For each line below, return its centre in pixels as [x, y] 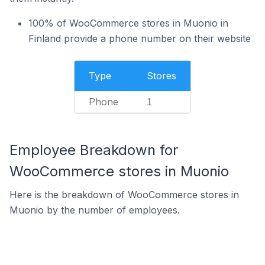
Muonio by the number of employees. [95, 210]
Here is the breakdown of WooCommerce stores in [124, 195]
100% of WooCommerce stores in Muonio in [128, 23]
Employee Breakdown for [94, 150]
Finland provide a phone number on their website [140, 38]
